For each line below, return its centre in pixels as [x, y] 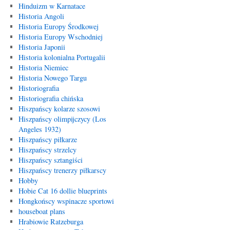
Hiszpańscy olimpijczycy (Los [62, 119]
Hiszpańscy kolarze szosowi [59, 109]
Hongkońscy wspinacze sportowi [66, 201]
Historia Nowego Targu [52, 78]
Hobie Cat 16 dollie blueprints [63, 191]
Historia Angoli [41, 16]
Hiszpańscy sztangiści [50, 160]
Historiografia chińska [51, 98]
